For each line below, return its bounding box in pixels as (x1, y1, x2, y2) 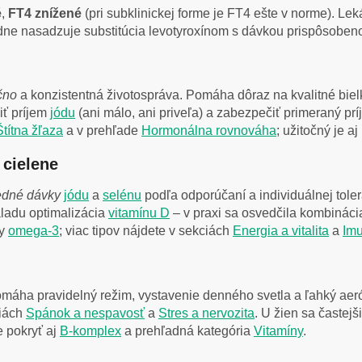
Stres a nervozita (158, 305, 255, 320)
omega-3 (8, 223, 59, 238)
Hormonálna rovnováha (141, 124, 276, 138)
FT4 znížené (8, 6, 82, 20)
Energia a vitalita (233, 223, 329, 238)
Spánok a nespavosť (26, 305, 145, 320)
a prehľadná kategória (121, 323, 254, 338)
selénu (103, 187, 141, 202)
